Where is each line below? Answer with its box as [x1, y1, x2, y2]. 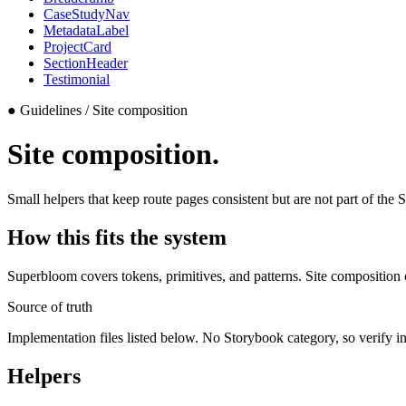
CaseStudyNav [43, 6, 130, 22]
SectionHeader [43, 55, 128, 71]
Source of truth [7, 298, 92, 314]
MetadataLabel [43, 23, 129, 38]
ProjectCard [43, 39, 111, 54]
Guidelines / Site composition [20, 102, 188, 118]
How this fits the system [7, 225, 227, 249]
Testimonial [43, 72, 110, 87]
